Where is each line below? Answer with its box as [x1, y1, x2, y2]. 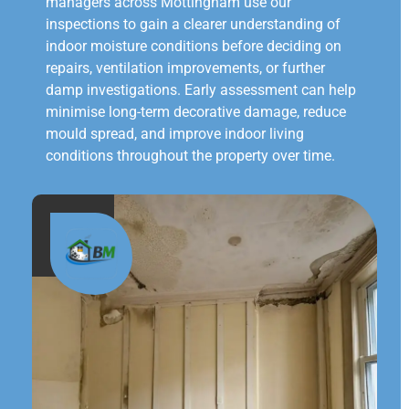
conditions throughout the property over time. [46, 147, 335, 165]
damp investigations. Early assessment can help [46, 81, 356, 100]
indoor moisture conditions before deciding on [46, 37, 341, 56]
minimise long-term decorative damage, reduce [46, 103, 346, 121]
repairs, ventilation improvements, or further [46, 59, 325, 78]
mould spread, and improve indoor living [46, 125, 304, 143]
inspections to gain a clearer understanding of [46, 16, 341, 34]
